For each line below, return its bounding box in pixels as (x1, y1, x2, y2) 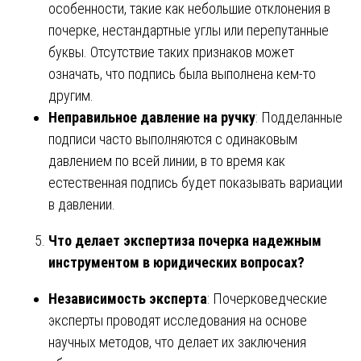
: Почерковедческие (207, 289, 327, 307)
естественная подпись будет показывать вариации (48, 173, 342, 191)
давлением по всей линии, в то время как (48, 151, 285, 169)
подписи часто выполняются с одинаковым (48, 130, 297, 147)
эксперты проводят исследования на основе (48, 311, 307, 329)
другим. (48, 86, 93, 104)
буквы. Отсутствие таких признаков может (48, 43, 294, 60)
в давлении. (48, 195, 115, 213)
